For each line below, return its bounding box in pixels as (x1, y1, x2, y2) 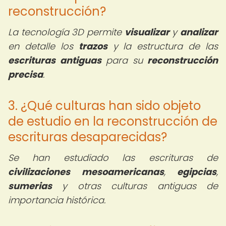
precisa (8, 68, 43, 81)
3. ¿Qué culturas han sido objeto (8, 97, 201, 114)
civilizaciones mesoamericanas (8, 165, 164, 178)
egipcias (177, 165, 216, 178)
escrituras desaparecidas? (8, 129, 167, 145)
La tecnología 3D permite (8, 26, 125, 38)
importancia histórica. (8, 194, 105, 206)
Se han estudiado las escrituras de (8, 151, 218, 164)
